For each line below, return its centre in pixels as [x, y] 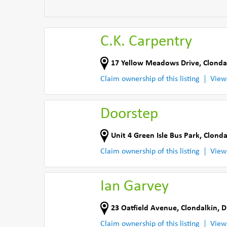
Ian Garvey [135, 187]
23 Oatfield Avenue [144, 208]
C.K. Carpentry [146, 42]
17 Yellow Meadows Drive [155, 63]
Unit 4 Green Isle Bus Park [155, 136]
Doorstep [129, 114]
